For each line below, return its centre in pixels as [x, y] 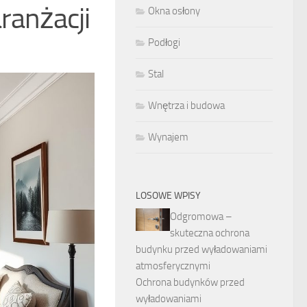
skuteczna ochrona [210, 233]
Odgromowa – [201, 217]
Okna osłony [174, 11]
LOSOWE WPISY [168, 196]
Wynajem [168, 137]
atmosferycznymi [173, 266]
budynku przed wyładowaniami [201, 249]
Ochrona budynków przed [190, 282]
